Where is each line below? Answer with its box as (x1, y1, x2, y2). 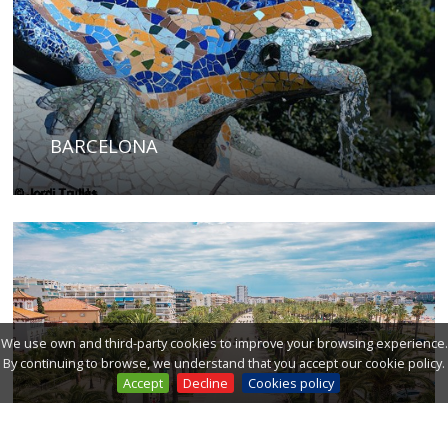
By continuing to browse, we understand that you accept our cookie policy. (3, 354, 445, 372)
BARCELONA (49, 133, 158, 159)
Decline (182, 374, 228, 392)
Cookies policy (247, 374, 334, 392)
